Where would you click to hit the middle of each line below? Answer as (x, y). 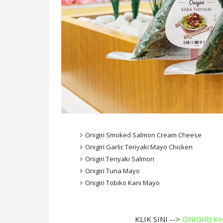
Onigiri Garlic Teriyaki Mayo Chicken (139, 147)
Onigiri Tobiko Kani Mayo (122, 183)
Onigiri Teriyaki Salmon (119, 159)
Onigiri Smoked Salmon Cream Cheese (143, 135)
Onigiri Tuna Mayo (112, 171)
